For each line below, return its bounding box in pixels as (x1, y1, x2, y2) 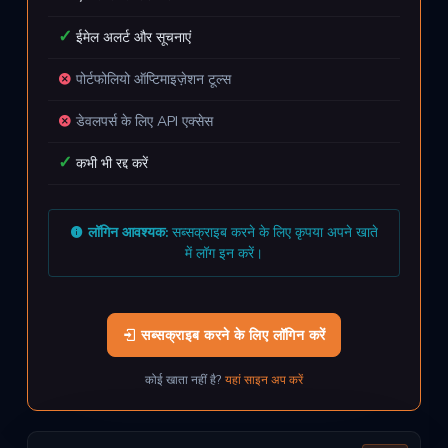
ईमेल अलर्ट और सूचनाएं (72, 28, 191, 47)
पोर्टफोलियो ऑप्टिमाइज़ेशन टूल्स (72, 70, 231, 89)
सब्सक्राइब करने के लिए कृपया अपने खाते (168, 223, 378, 242)
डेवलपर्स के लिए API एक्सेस (72, 112, 213, 131)
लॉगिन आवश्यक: (88, 223, 168, 242)
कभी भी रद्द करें (72, 154, 148, 173)
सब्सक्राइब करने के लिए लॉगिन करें (136, 324, 326, 345)
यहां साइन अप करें (225, 372, 303, 388)
